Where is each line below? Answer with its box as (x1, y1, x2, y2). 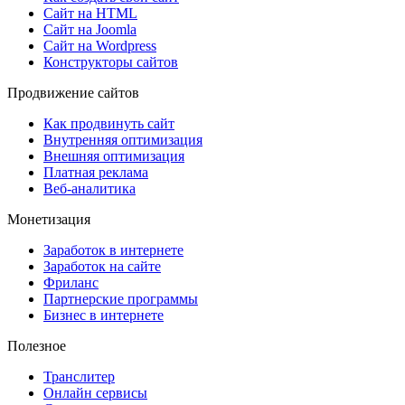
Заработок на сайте (43, 259, 161, 275)
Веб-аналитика (43, 181, 136, 197)
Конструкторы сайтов (43, 54, 178, 71)
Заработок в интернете (43, 242, 184, 259)
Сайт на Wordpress (43, 38, 156, 54)
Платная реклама (43, 165, 148, 181)
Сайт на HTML (43, 5, 137, 22)
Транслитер (43, 369, 115, 385)
